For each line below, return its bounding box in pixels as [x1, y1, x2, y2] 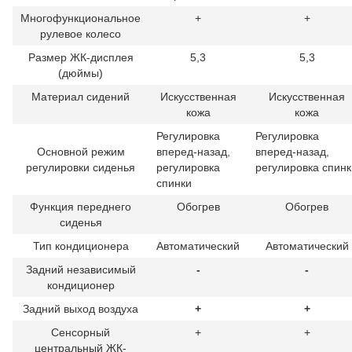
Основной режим [36, 145, 125, 158]
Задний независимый [25, 262, 136, 276]
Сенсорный [51, 325, 110, 339]
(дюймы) [58, 66, 103, 79]
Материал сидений [31, 90, 130, 103]
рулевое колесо [40, 27, 121, 40]
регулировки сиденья [26, 160, 135, 174]
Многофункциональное [20, 11, 141, 24]
